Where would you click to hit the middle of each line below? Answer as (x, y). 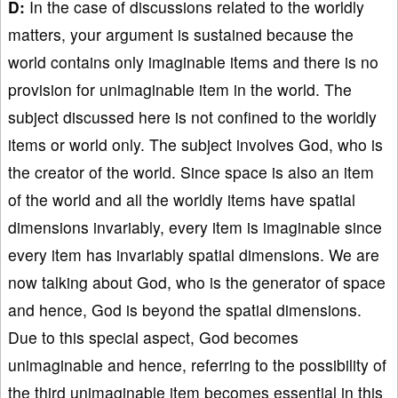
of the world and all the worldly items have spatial (182, 199)
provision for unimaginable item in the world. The (180, 89)
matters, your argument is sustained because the (181, 34)
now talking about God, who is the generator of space (197, 282)
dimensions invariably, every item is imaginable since (195, 227)
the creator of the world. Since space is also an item (191, 171)
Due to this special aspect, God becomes (153, 337)
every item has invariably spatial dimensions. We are (194, 254)
